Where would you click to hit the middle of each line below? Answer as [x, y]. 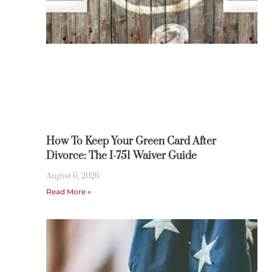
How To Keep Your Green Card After [131, 141]
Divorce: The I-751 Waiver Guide [121, 156]
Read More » [68, 191]
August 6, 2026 [73, 176]
